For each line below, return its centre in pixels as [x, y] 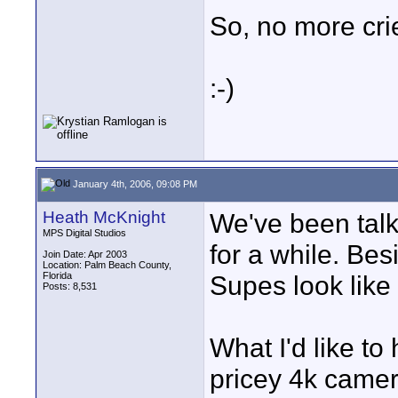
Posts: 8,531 [70, 286]
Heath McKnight [104, 217]
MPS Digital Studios [84, 233]
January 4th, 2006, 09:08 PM [134, 183]
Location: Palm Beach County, [107, 265]
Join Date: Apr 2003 [85, 254]
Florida [57, 275]
